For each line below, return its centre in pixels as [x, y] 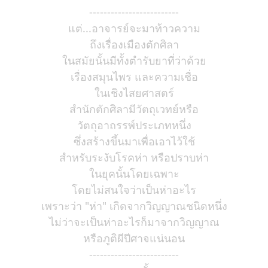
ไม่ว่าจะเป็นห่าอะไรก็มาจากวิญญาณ [134, 222]
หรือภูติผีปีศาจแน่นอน [134, 238]
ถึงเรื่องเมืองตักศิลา [134, 44]
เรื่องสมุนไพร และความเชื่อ [134, 77]
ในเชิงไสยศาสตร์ [134, 93]
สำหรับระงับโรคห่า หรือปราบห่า [134, 157]
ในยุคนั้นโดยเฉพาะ [134, 173]
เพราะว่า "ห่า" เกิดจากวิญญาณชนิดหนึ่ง [134, 206]
